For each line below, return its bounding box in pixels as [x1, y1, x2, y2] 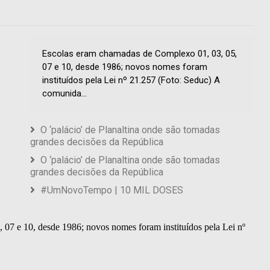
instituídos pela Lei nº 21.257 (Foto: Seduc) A [42, 75, 220, 86]
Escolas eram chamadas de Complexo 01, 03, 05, [42, 48, 237, 60]
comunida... [42, 88, 87, 99]
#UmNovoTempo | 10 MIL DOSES [40, 184, 183, 196]
